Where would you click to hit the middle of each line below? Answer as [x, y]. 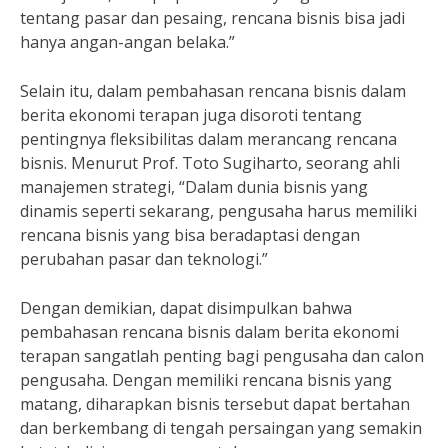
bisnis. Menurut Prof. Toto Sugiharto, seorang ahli [210, 163]
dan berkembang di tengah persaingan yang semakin [221, 428]
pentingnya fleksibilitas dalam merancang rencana [208, 139]
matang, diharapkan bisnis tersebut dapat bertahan [215, 404]
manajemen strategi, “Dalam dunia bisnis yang [194, 187]
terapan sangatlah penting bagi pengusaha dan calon [222, 356]
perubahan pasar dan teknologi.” [144, 259]
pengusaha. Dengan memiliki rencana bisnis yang [206, 380]
